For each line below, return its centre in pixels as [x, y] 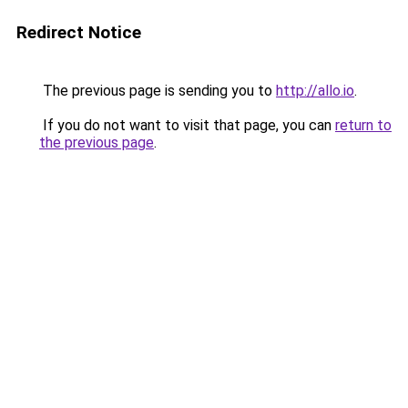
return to [363, 125]
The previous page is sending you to [158, 91]
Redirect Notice [79, 32]
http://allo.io [315, 91]
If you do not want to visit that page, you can [187, 125]
